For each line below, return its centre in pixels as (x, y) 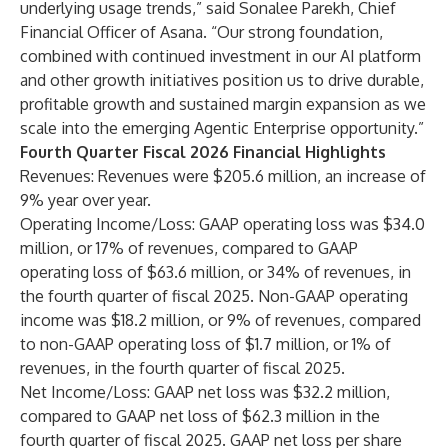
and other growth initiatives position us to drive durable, (222, 80)
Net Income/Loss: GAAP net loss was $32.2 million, (205, 392)
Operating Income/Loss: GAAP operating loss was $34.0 (222, 224)
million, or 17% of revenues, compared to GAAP (189, 248)
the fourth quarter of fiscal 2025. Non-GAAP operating (214, 296)
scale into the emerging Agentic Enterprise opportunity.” (222, 128)
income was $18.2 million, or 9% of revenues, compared (220, 320)
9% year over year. (85, 200)
